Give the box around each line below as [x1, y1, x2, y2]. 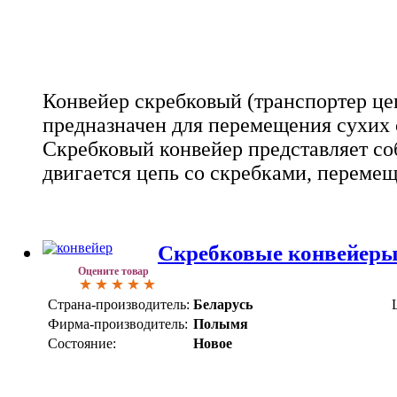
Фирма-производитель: [48, 316, 188, 332]
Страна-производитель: [48, 297, 190, 313]
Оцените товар [78, 265, 149, 278]
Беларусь [193, 297, 253, 313]
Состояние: [48, 336, 116, 352]
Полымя [193, 316, 248, 332]
